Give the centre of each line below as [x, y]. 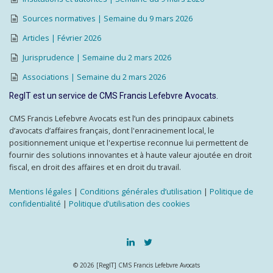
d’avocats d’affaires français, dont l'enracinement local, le [112, 131]
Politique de [232, 192]
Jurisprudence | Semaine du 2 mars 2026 [97, 58]
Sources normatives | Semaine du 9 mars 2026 [107, 19]
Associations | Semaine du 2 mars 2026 [94, 77]
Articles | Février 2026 [62, 38]
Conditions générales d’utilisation [141, 192]
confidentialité [35, 204]
